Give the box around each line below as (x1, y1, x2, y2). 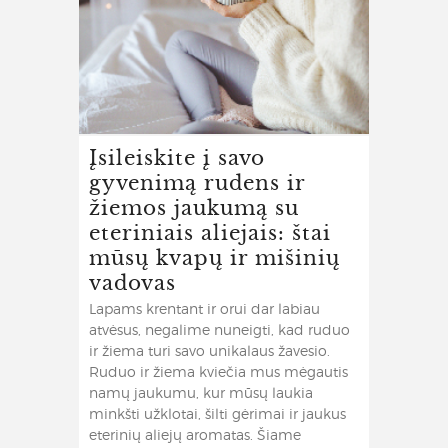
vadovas (89, 266, 176, 298)
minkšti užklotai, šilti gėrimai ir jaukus (89, 408, 346, 423)
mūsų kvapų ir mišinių (89, 241, 340, 273)
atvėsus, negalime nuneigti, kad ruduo (89, 324, 350, 339)
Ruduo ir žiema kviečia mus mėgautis (89, 366, 348, 381)
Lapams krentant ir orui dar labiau (89, 303, 320, 318)
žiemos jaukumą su (89, 191, 299, 223)
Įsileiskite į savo (89, 141, 265, 173)
